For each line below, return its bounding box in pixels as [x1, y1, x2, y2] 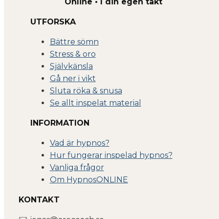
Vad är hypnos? [49, 138, 109, 148]
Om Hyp [49, 175, 83, 184]
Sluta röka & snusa [49, 86, 122, 95]
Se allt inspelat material [49, 98, 141, 108]
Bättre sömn [49, 37, 99, 46]
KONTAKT [18, 195, 60, 204]
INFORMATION [30, 118, 89, 128]
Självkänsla [49, 61, 93, 71]
